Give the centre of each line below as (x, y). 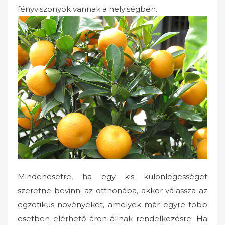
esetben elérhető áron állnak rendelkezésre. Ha (113, 219)
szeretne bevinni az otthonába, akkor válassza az (113, 191)
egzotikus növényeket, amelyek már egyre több (113, 205)
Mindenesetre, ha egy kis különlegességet (113, 177)
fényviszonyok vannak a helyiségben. (87, 9)
